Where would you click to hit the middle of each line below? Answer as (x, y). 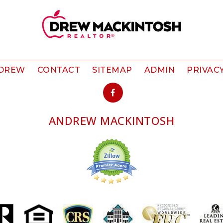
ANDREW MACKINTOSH (111, 121)
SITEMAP (112, 70)
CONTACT (59, 70)
